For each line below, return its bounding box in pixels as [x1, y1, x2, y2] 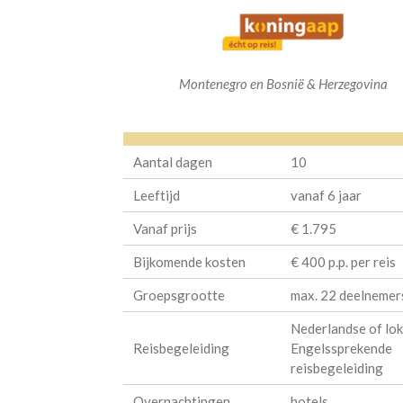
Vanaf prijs [133, 220, 198, 237]
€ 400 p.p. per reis [290, 254, 396, 271]
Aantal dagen [133, 154, 213, 171]
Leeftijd [133, 187, 181, 204]
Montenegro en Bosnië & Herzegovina [179, 75, 389, 92]
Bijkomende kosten [133, 254, 246, 271]
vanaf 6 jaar [290, 187, 362, 204]
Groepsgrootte [133, 287, 226, 304]
